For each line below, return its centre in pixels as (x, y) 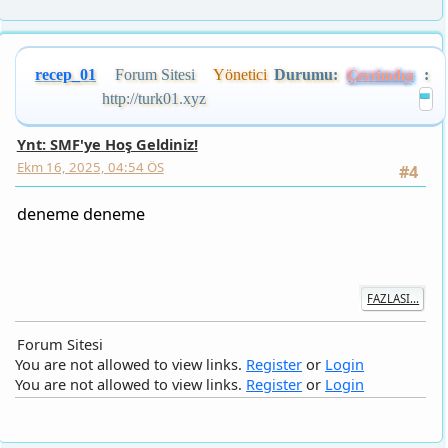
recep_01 (64, 41)
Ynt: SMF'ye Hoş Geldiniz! (105, 108)
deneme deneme (79, 177)
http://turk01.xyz (151, 64)
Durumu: (301, 41)
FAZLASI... (387, 261)
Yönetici (237, 41)
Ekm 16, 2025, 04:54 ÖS (89, 131)
